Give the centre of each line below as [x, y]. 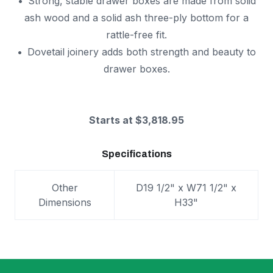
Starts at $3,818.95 [136, 120]
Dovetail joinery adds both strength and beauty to [142, 52]
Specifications [136, 154]
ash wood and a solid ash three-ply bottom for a [136, 18]
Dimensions [65, 203]
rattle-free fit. [136, 35]
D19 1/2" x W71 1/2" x [186, 188]
